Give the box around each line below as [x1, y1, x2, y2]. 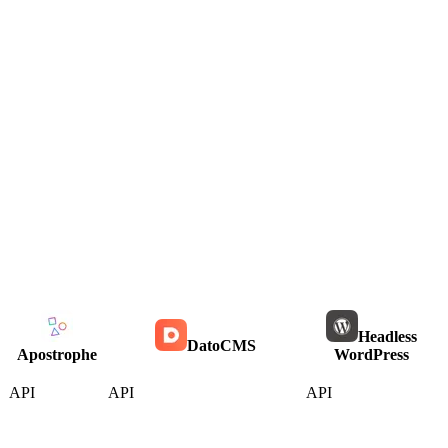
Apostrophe [16, 346, 97, 364]
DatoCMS [186, 337, 256, 355]
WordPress [334, 346, 409, 364]
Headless [358, 328, 417, 346]
